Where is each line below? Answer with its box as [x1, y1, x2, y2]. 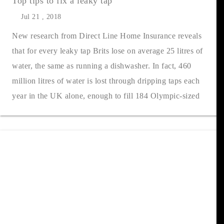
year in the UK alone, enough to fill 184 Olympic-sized [12, 91, 199, 100]
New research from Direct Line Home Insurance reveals [12, 31, 201, 40]
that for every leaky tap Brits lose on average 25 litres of [12, 46, 203, 55]
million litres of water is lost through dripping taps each [12, 76, 199, 85]
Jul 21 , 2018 [12, 13, 61, 20]
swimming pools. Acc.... [12, 106, 94, 115]
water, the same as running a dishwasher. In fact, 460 [12, 61, 191, 70]
